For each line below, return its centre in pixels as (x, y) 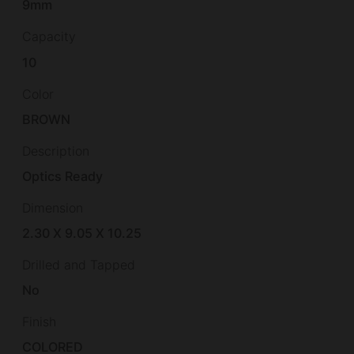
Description (56, 151)
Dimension (53, 207)
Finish (39, 322)
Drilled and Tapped (79, 265)
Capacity (49, 37)
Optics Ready (63, 176)
